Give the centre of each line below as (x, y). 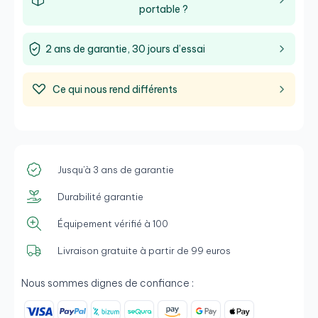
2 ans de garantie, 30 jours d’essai (125, 49)
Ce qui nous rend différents (115, 90)
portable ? (163, 10)
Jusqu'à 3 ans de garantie (116, 169)
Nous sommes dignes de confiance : (108, 284)
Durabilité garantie (100, 196)
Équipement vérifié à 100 (113, 223)
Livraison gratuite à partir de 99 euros (144, 250)
